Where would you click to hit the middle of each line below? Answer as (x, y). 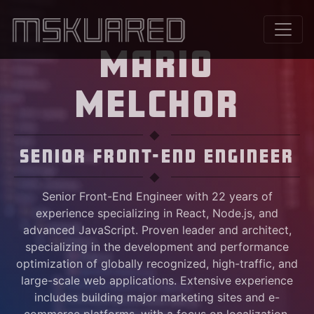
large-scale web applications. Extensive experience (157, 280)
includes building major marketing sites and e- (157, 297)
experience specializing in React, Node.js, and (157, 213)
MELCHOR (157, 103)
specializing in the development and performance (157, 247)
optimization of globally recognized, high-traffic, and (157, 264)
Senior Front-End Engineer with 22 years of (157, 196)
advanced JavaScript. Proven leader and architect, (157, 230)
